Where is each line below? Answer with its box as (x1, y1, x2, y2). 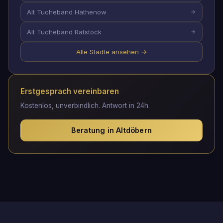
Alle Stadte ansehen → (76, 48, 147, 56)
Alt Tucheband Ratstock (27, 28, 102, 36)
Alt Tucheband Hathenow (27, 8, 107, 16)
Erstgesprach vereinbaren (20, 87, 119, 97)
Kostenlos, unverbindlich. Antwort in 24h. (20, 102, 150, 110)
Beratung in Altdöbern (71, 126, 152, 135)
